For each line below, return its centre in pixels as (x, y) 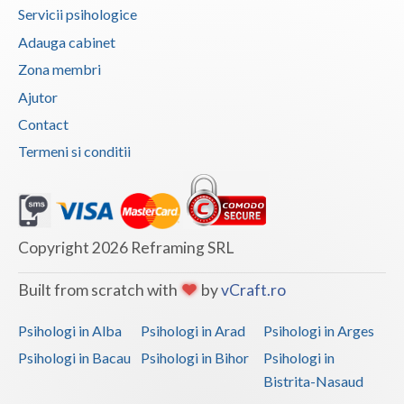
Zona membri (60, 69)
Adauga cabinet (67, 41)
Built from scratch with (99, 289)
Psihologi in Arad (193, 330)
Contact (43, 124)
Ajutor (38, 96)
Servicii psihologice (78, 14)
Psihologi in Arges (318, 330)
